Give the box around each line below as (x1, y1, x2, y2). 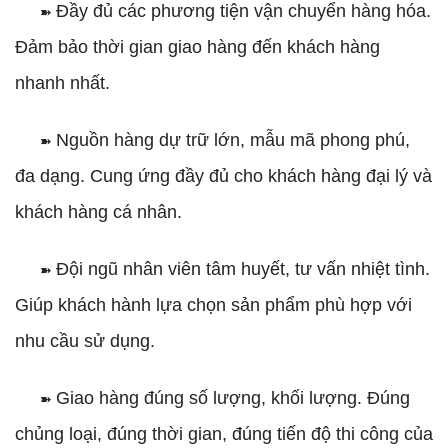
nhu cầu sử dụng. (15, 331, 155, 351)
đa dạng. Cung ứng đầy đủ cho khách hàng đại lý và (15, 166, 432, 186)
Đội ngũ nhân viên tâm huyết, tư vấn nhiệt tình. (56, 259, 430, 279)
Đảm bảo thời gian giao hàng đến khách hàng (15, 37, 380, 57)
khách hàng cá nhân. (15, 202, 182, 222)
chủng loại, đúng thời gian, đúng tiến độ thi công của (15, 424, 433, 444)
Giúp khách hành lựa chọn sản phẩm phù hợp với (15, 295, 412, 315)
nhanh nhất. (15, 73, 110, 93)
